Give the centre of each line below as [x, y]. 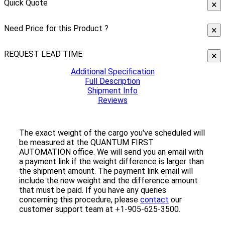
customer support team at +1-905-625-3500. [100, 209]
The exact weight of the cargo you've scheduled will [112, 133]
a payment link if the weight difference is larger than [111, 162]
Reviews [113, 100]
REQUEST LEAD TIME [43, 54]
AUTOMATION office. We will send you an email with [111, 152]
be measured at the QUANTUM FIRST [86, 143]
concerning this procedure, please [80, 200]
